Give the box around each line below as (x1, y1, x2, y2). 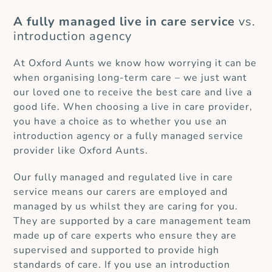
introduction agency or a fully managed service (13, 129, 244, 143)
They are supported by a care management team (13, 214, 252, 228)
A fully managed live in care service (13, 13, 236, 30)
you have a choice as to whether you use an (13, 115, 228, 129)
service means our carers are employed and (13, 185, 228, 199)
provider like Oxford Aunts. (13, 144, 149, 158)
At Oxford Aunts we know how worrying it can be (13, 56, 257, 70)
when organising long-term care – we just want (13, 71, 248, 85)
